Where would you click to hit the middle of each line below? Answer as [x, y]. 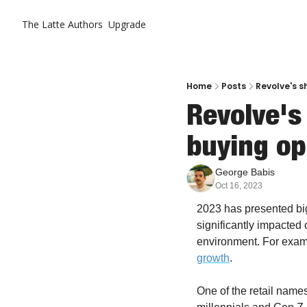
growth [213, 258]
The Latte [44, 24]
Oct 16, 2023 [239, 186]
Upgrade [127, 24]
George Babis [245, 172]
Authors [85, 24]
